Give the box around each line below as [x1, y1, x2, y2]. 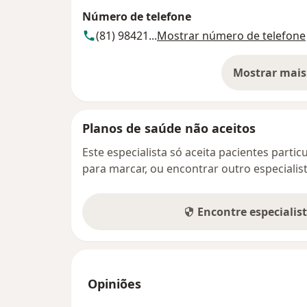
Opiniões [88, 275, 141, 293]
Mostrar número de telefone [157, 28, 306, 44]
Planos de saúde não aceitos [82, 120, 256, 137]
